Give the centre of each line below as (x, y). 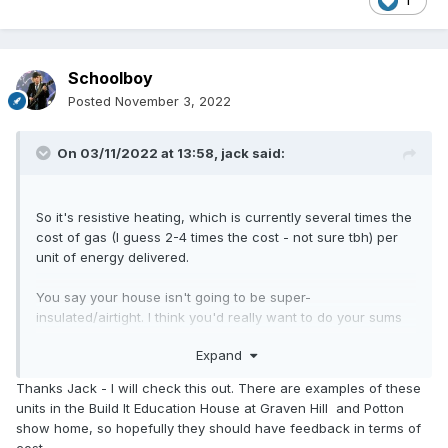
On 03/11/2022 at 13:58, (139, 153)
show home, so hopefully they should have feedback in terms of (218, 427)
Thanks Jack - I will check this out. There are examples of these (218, 387)
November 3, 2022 (173, 101)
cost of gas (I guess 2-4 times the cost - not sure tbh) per (217, 237)
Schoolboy (110, 78)
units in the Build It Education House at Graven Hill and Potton (210, 407)
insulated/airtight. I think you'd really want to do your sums (219, 317)
